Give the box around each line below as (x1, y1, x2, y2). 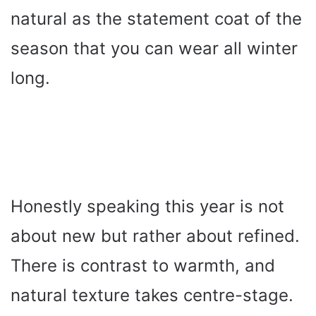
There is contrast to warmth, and (11, 255, 275, 276)
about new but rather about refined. (11, 226, 300, 247)
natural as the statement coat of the (11, 8, 302, 30)
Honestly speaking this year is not (11, 196, 284, 217)
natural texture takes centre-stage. (11, 285, 293, 306)
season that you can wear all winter (11, 38, 298, 59)
